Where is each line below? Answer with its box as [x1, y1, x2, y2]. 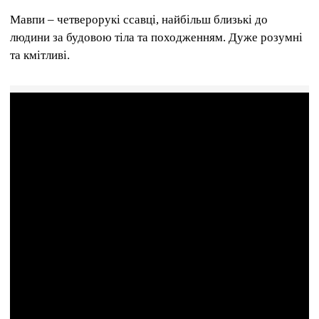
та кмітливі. [10, 48, 70, 62]
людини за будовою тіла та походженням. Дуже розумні [10, 30, 303, 44]
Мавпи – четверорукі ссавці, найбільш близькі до [10, 12, 268, 26]
